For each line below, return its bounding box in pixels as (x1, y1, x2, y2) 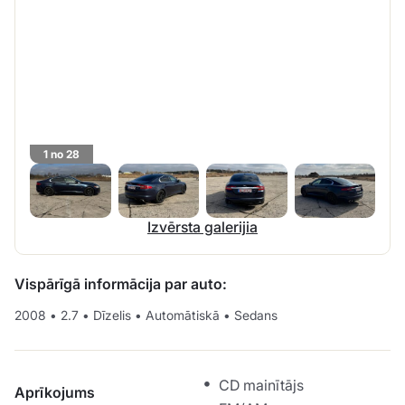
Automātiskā (142, 307, 223, 324)
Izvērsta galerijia (147, 218, 258, 237)
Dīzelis (89, 307, 135, 324)
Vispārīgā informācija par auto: (14, 275, 227, 294)
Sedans (231, 307, 278, 324)
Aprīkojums (14, 383, 95, 402)
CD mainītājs (219, 376, 304, 395)
